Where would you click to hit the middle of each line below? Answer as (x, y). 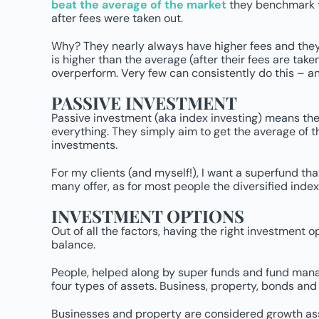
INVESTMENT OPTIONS (148, 216)
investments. (84, 145)
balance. (73, 245)
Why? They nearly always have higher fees (163, 46)
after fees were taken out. (117, 18)
